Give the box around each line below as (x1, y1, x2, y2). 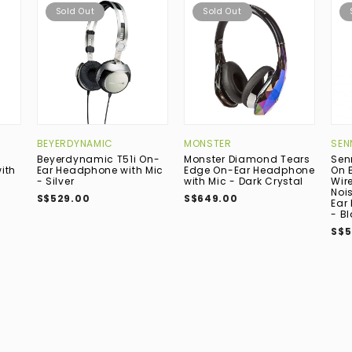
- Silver (36, 174, 75, 189)
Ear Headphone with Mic (36, 163, 164, 178)
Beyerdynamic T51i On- (36, 152, 160, 167)
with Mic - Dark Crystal (183, 174, 304, 189)
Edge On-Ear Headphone (183, 163, 315, 178)
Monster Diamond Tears (183, 152, 310, 167)
